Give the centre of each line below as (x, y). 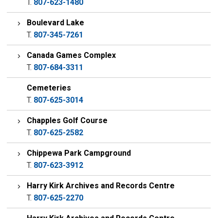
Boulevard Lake (56, 23)
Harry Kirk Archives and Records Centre (101, 186)
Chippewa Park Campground (79, 153)
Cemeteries (49, 88)
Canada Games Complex (72, 55)
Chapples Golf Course (67, 120)
